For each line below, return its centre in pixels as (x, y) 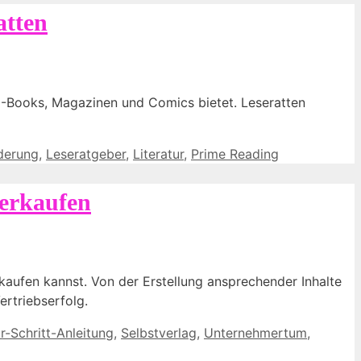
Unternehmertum (255, 333)
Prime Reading (235, 154)
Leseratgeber (86, 154)
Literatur (158, 154)
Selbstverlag (159, 333)
